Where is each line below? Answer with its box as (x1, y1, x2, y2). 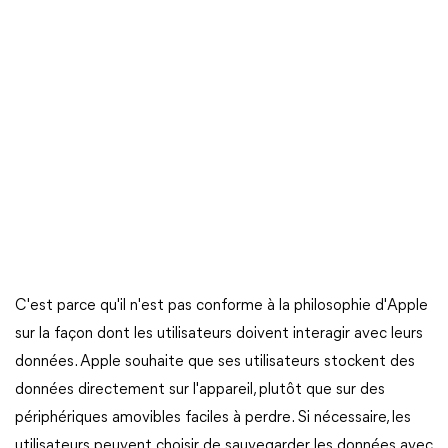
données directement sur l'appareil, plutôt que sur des (15, 382, 385, 398)
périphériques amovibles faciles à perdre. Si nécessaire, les (15, 410, 411, 426)
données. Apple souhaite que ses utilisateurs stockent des (15, 354, 415, 370)
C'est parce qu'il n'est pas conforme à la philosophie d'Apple (15, 298, 428, 314)
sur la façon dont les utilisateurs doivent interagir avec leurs (15, 326, 423, 342)
